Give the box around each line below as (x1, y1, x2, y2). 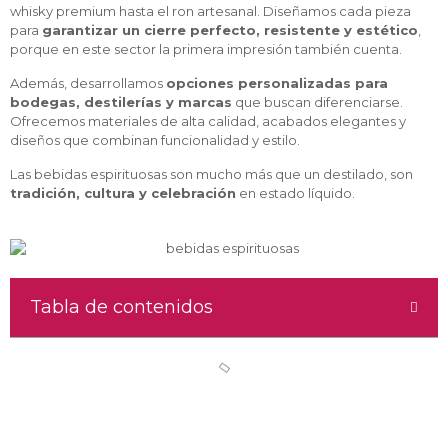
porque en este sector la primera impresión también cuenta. (10, 41, 402, 57)
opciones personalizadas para (166, 75, 388, 91)
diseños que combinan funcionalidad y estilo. (10, 132, 300, 148)
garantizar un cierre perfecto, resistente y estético (42, 22, 418, 38)
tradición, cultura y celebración (10, 185, 236, 201)
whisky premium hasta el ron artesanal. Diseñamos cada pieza (10, 3, 411, 19)
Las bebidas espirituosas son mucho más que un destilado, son (10, 166, 413, 182)
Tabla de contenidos (30, 296, 213, 319)
